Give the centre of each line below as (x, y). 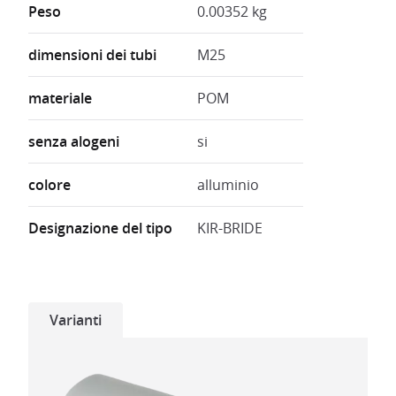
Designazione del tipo (100, 228)
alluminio (228, 185)
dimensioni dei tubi (92, 55)
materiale (60, 99)
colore (49, 185)
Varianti (76, 320)
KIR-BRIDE (230, 228)
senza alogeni (74, 142)
